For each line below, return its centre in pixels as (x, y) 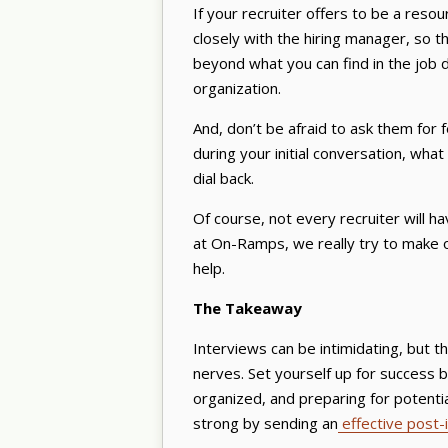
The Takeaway (249, 307)
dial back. (225, 177)
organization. (237, 87)
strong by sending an (265, 422)
